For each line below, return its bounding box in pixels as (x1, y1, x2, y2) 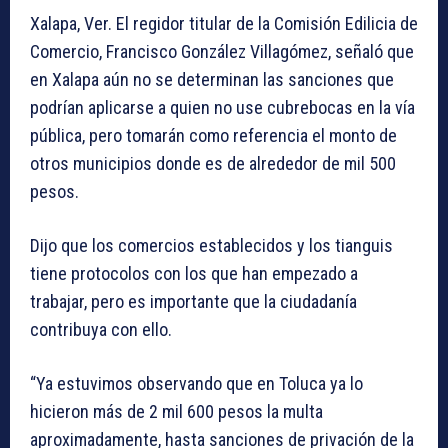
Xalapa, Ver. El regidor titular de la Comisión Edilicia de (30, 13, 418, 35)
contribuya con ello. (30, 319, 172, 341)
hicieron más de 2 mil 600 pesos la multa (30, 401, 323, 423)
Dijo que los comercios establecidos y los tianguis (30, 235, 393, 257)
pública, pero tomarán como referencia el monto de (30, 125, 397, 147)
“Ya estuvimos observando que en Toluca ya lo (30, 373, 363, 395)
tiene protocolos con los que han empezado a (30, 263, 358, 285)
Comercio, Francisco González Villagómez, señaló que (30, 41, 414, 63)
